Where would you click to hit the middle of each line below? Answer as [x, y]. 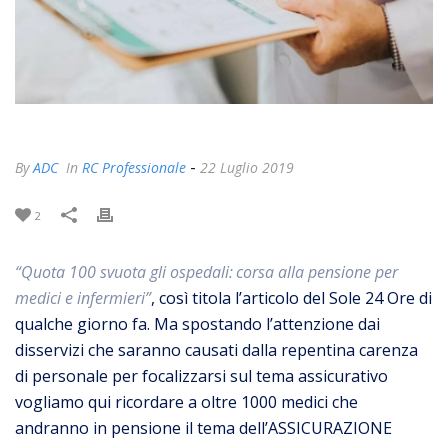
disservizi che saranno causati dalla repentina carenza [216, 349]
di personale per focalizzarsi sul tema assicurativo [201, 375]
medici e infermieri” [83, 297]
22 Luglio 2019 [247, 167]
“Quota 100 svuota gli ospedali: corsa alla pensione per [206, 271]
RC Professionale [134, 167]
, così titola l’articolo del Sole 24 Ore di [291, 297]
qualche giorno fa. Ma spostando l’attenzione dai [197, 323]
